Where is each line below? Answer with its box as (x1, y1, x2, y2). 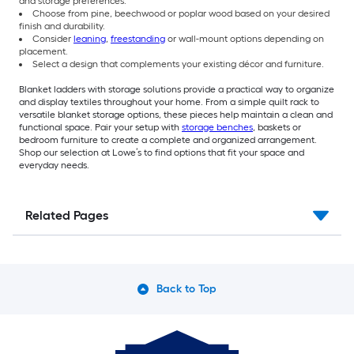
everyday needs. (19, 159, 89, 171)
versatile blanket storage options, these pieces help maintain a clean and (19, 108, 333, 120)
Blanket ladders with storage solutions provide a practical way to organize (19, 83, 334, 95)
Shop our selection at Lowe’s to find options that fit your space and (19, 146, 304, 158)
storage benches (182, 121, 253, 133)
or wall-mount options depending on (165, 32, 324, 44)
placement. (19, 45, 68, 57)
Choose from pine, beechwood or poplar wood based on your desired (32, 7, 330, 19)
